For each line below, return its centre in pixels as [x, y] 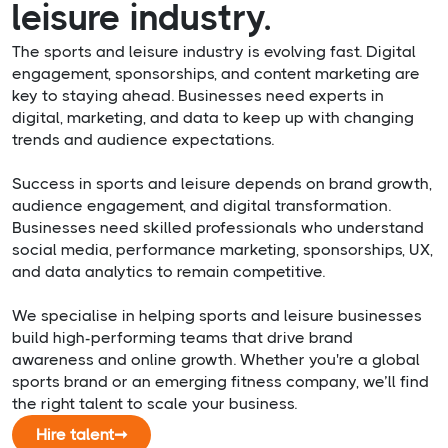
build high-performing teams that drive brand [182, 338]
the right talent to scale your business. [154, 404]
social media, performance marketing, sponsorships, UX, [222, 250]
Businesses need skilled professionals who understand [218, 228]
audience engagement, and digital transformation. [201, 206]
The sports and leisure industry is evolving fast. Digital [214, 52]
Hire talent [75, 435]
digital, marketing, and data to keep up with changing [213, 118]
